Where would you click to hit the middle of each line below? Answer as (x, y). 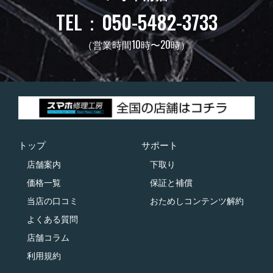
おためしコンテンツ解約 (197, 201)
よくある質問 (52, 219)
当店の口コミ (52, 201)
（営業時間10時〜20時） (136, 44)
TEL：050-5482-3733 (136, 21)
